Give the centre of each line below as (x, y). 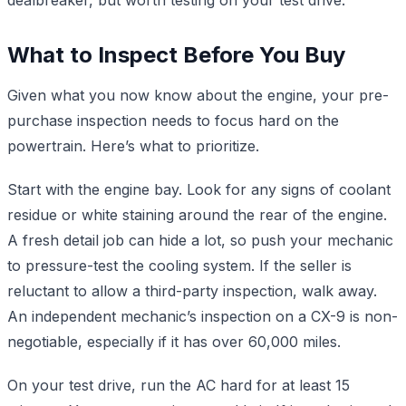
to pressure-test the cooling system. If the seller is (179, 265)
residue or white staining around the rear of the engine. (197, 214)
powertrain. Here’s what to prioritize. (133, 145)
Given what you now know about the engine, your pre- (198, 95)
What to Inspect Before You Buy (176, 54)
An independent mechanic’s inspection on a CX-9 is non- (203, 316)
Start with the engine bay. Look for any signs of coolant (199, 189)
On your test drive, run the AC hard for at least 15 (179, 385)
